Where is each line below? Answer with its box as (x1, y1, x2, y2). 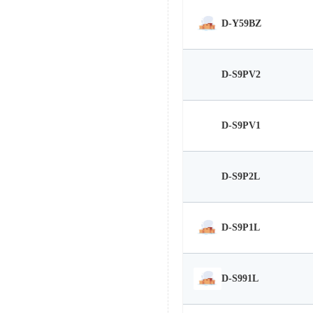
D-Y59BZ (221, 18, 261, 29)
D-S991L (221, 273, 259, 284)
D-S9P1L (221, 222, 260, 233)
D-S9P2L (221, 171, 260, 182)
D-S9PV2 (221, 69, 261, 80)
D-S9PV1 (221, 120, 261, 131)
